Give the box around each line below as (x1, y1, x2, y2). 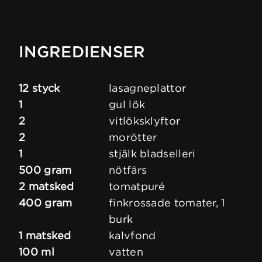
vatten (109, 245, 143, 259)
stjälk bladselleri (109, 147, 196, 161)
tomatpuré (109, 180, 166, 194)
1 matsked (19, 229, 71, 243)
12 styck (19, 81, 60, 95)
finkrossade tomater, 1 (109, 196, 225, 210)
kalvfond (109, 229, 156, 243)
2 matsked (19, 180, 74, 194)
